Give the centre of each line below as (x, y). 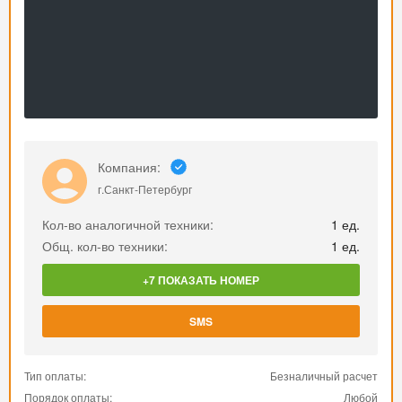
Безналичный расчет (324, 376)
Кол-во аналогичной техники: (128, 224)
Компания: (129, 167)
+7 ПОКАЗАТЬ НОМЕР (201, 280)
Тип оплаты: (55, 376)
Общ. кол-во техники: (105, 246)
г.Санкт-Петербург (145, 189)
